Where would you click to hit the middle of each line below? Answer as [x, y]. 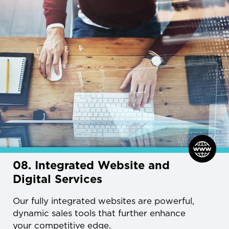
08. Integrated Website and [91, 165]
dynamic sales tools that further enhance [99, 213]
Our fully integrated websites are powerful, [104, 201]
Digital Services [58, 179]
